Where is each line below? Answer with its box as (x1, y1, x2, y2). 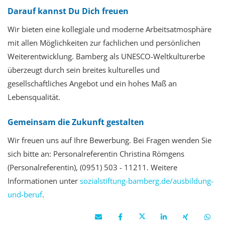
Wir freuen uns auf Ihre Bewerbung (8, 135, 129, 146)
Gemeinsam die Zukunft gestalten (8, 117, 144, 128)
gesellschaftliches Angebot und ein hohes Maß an (8, 78, 177, 89)
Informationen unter (8, 176, 80, 186)
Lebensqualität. (8, 92, 60, 102)
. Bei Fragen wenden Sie (129, 135, 211, 146)
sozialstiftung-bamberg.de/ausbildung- (80, 176, 213, 186)
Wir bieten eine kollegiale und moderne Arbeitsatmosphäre (8, 24, 211, 35)
